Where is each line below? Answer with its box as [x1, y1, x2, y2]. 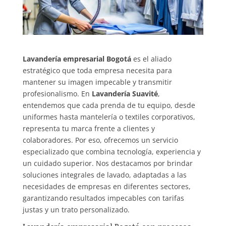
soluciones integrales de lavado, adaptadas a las [22, 170, 187, 180]
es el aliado [131, 54, 172, 64]
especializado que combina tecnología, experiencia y [22, 147, 201, 157]
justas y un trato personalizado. [22, 205, 130, 215]
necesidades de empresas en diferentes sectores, [22, 182, 191, 192]
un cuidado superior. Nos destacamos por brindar [22, 158, 193, 168]
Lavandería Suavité [91, 89, 158, 99]
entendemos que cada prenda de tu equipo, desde [22, 100, 195, 110]
